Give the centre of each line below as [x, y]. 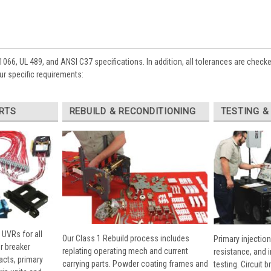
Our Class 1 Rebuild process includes [126, 239]
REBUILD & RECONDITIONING [132, 111]
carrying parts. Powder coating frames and [135, 264]
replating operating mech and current [125, 251]
